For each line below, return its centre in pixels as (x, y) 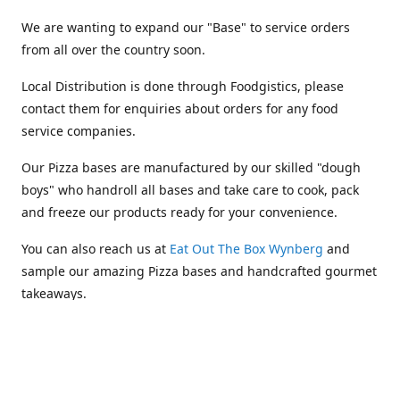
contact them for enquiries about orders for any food (180, 108)
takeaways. (54, 293)
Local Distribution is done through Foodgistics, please (183, 86)
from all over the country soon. (115, 50)
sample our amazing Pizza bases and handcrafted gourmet (199, 271)
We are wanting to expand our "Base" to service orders (186, 27)
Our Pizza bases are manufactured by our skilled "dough (191, 167)
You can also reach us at (96, 249)
